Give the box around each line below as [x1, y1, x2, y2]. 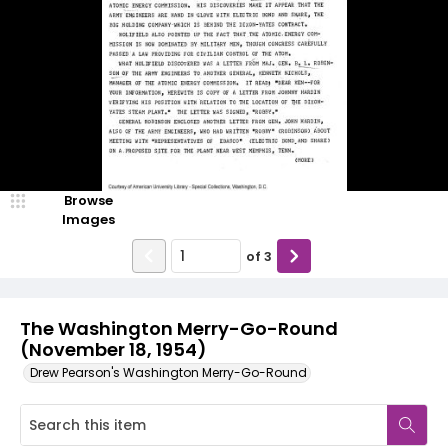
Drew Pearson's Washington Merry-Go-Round [30, 364, 307, 381]
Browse [63, 191, 113, 210]
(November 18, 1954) [20, 337, 206, 362]
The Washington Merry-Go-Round [20, 316, 338, 341]
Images [61, 210, 115, 229]
